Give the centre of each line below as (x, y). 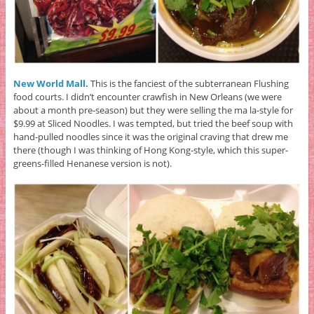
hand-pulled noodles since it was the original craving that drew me (150, 137)
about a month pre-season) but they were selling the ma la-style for (153, 110)
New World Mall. (50, 84)
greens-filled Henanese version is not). (92, 164)
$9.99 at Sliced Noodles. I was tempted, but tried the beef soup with (153, 124)
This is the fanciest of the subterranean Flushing (188, 84)
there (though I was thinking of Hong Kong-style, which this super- (150, 150)
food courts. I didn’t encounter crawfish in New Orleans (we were (147, 97)
